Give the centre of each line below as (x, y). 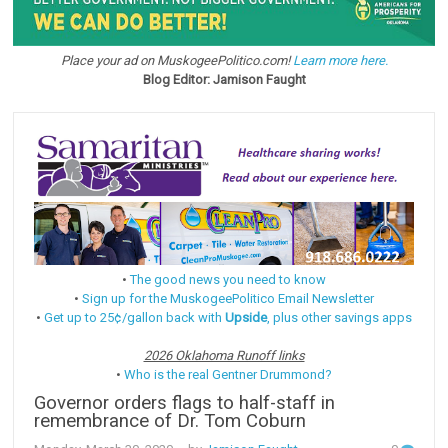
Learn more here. (340, 61)
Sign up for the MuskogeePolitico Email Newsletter (228, 298)
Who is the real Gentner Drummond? (228, 374)
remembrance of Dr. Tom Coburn (170, 420)
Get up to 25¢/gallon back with (134, 317)
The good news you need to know (228, 279)
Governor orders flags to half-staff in (185, 402)
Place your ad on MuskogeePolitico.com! (176, 61)
